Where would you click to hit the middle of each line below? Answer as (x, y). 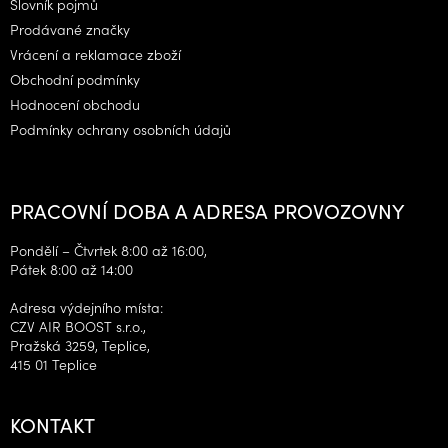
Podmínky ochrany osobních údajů (120, 128)
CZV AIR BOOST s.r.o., (78, 325)
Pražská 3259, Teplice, (80, 344)
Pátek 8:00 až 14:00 (71, 268)
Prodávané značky (70, 28)
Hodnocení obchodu (75, 103)
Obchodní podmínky (75, 78)
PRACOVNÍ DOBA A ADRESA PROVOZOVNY (207, 209)
